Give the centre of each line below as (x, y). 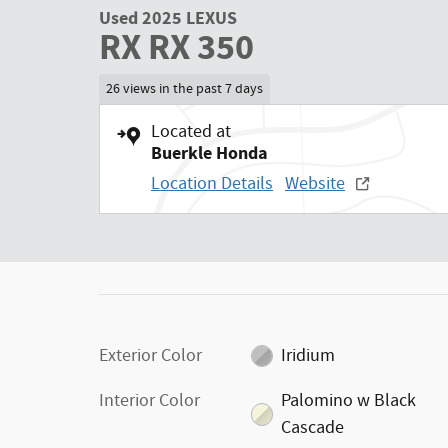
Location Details (212, 183)
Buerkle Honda (209, 153)
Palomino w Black (349, 400)
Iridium (308, 355)
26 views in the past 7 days (184, 88)
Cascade (313, 427)
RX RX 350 (176, 48)
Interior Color (149, 400)
